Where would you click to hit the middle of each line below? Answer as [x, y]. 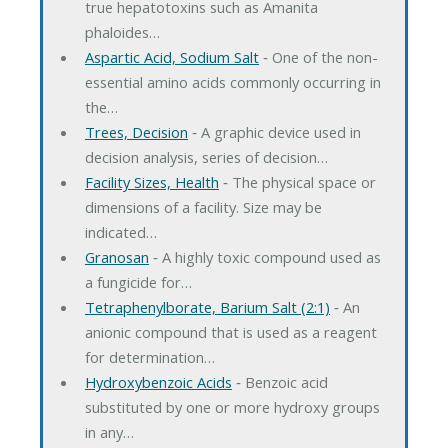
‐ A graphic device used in [274, 131]
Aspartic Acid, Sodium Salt [171, 56]
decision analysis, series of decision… [206, 156]
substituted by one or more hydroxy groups [232, 406]
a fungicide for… [138, 281]
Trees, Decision [136, 131]
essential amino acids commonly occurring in [232, 81]
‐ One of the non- [318, 56]
